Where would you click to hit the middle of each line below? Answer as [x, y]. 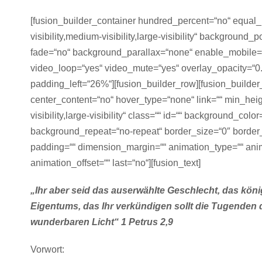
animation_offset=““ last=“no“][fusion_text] [116, 163]
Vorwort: [47, 249]
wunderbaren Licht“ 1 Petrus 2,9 [102, 222]
